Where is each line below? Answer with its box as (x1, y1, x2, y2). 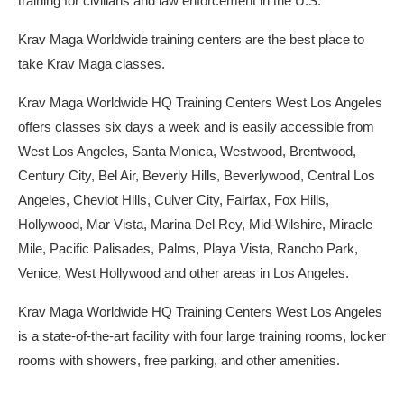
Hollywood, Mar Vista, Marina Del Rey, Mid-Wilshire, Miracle (18, 216, 372, 233)
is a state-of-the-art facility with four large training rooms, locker (18, 328, 386, 344)
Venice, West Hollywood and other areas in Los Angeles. (18, 265, 349, 281)
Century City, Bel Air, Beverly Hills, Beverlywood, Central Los (18, 168, 375, 184)
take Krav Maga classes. (18, 56, 165, 72)
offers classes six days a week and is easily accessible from (18, 119, 374, 135)
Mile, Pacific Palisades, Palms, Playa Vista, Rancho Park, (18, 241, 358, 257)
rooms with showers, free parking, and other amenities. (18, 353, 340, 369)
